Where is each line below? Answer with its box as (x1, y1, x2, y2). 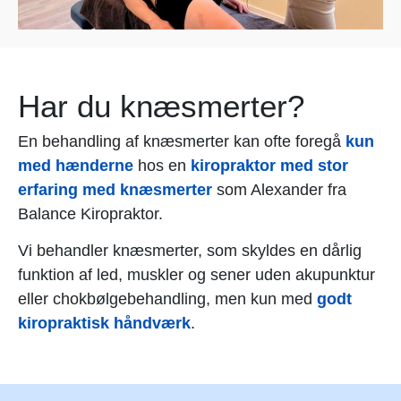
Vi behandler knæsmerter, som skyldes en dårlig (18, 242, 362, 260)
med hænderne (18, 156, 133, 175)
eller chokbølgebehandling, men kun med (18, 290, 317, 308)
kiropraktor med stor (191, 156, 348, 175)
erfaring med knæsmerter (18, 180, 212, 199)
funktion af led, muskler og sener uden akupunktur (18, 266, 375, 284)
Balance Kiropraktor (18, 204, 158, 223)
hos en (133, 156, 191, 175)
